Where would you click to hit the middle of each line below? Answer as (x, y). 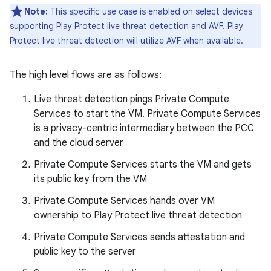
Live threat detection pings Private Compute (132, 99)
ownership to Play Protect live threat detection (138, 215)
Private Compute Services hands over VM (124, 201)
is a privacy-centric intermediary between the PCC (144, 128)
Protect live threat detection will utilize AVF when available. (126, 40)
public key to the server (85, 251)
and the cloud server (79, 142)
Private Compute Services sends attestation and (139, 237)
